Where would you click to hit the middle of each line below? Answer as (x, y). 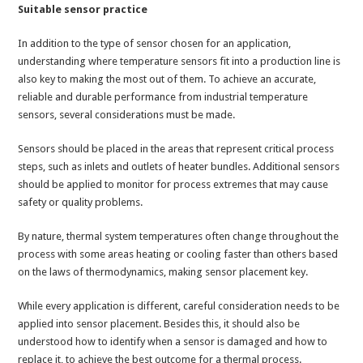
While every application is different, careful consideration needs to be (179, 306)
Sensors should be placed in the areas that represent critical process (176, 149)
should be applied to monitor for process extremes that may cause (173, 185)
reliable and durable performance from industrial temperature (163, 97)
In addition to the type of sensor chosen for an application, (155, 44)
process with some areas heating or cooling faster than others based (178, 254)
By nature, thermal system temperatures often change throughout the (179, 237)
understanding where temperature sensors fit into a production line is (179, 62)
